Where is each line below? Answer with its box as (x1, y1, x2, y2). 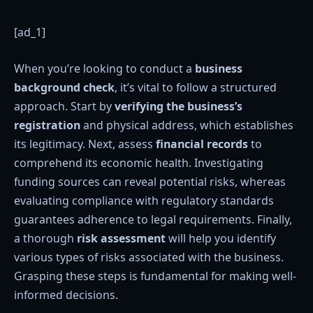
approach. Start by (14, 98, 115, 114)
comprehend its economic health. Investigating (14, 154, 263, 170)
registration (14, 117, 80, 133)
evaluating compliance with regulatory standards (14, 192, 274, 208)
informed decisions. (14, 286, 118, 303)
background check (14, 79, 115, 95)
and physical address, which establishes (80, 117, 293, 133)
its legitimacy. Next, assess (14, 136, 156, 152)
